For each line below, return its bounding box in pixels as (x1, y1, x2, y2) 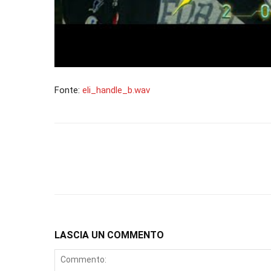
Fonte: (54, 85, 82, 96)
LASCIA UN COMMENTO (54, 229, 164, 241)
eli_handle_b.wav (82, 85, 150, 96)
